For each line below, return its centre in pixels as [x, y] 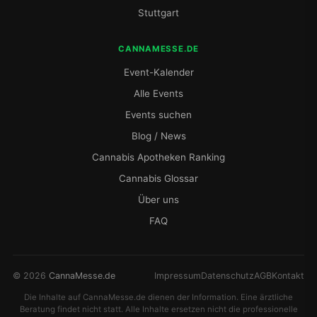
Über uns [158, 200]
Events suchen [158, 115]
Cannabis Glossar [158, 179]
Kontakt [288, 276]
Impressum [178, 276]
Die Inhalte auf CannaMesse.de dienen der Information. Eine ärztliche [158, 297]
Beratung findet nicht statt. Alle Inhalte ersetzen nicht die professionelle [158, 309]
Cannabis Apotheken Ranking [158, 157]
